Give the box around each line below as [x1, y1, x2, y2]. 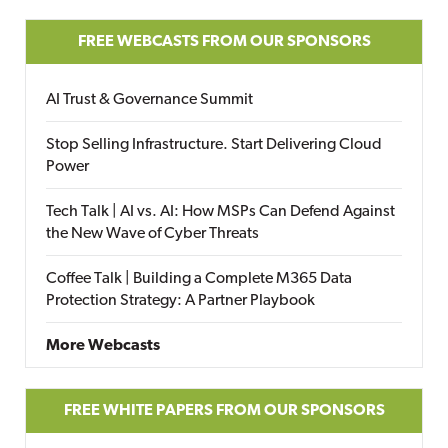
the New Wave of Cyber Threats [46, 226, 259, 242]
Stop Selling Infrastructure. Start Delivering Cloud [46, 137, 382, 153]
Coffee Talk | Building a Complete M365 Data [46, 271, 352, 287]
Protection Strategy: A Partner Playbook [46, 293, 315, 309]
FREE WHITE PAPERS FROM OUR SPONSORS [63, 403, 385, 419]
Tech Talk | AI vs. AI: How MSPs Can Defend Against [46, 204, 395, 220]
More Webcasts [46, 338, 160, 354]
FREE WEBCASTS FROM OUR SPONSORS [77, 34, 371, 50]
